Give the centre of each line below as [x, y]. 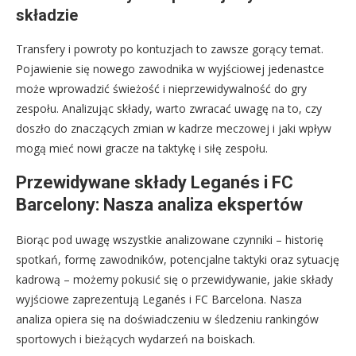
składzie [47, 15]
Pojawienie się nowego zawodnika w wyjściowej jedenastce [170, 68]
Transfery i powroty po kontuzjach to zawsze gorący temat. [170, 48]
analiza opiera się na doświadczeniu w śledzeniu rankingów [167, 319]
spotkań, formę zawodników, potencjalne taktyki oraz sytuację [178, 259]
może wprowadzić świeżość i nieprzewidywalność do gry [161, 88]
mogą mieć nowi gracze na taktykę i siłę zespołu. [142, 148]
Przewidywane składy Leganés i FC [155, 182]
